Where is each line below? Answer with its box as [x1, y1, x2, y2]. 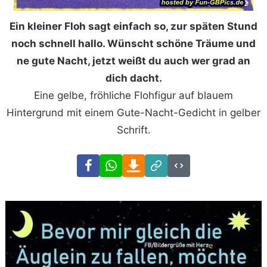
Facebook [99, 156, 146, 168]
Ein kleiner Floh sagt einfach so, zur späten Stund [10, 20, 257, 32]
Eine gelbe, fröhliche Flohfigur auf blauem [34, 89, 233, 101]
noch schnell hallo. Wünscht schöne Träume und [11, 37, 256, 49]
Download [144, 156, 193, 168]
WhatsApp [122, 156, 171, 168]
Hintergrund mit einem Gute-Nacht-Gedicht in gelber [7, 106, 260, 119]
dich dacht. [105, 72, 162, 84]
